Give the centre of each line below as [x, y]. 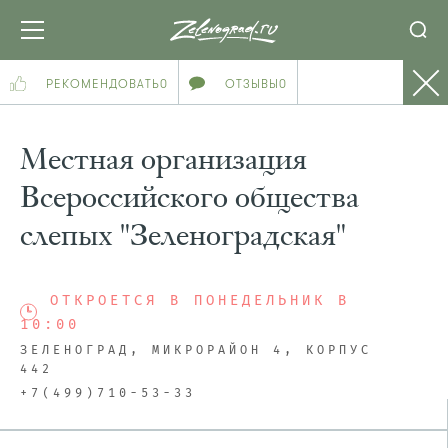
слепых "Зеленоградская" [183, 235]
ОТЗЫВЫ [252, 84]
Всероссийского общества [189, 197]
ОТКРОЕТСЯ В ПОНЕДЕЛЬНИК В [200, 301]
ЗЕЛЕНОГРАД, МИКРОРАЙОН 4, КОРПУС [196, 351]
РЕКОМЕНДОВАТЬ [103, 84]
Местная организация [163, 159]
